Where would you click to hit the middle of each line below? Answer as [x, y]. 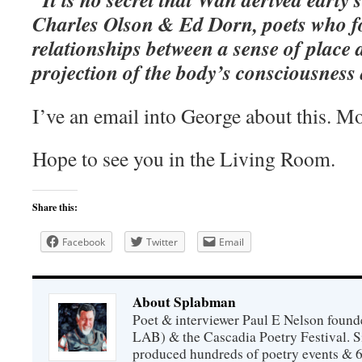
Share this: [55, 207]
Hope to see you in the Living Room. [184, 158]
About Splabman [184, 302]
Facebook [84, 242]
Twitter [162, 242]
